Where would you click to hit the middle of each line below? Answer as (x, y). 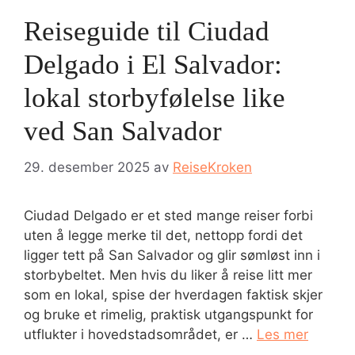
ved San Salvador (123, 131)
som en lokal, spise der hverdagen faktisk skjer (173, 294)
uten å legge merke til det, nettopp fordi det (163, 235)
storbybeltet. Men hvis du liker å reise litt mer (168, 275)
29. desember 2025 (87, 167)
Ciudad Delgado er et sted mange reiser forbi (168, 215)
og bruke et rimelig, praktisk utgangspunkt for (168, 314)
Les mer (282, 334)
